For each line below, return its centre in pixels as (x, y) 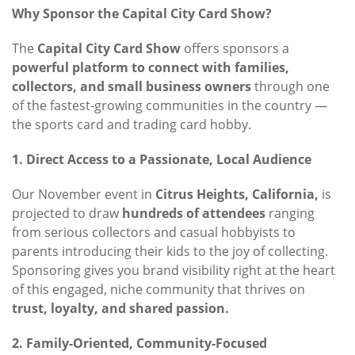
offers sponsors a (235, 49)
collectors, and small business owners (132, 87)
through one (290, 87)
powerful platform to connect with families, (151, 68)
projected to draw (67, 214)
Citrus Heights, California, (237, 195)
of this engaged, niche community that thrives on (158, 290)
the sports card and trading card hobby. (132, 125)
